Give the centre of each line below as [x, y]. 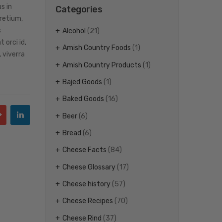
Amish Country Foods [97, 48]
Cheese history [86, 184]
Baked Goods [83, 99]
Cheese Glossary [89, 167]
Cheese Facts [84, 150]
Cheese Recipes [88, 201]
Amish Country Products [102, 65]
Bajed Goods [82, 82]
